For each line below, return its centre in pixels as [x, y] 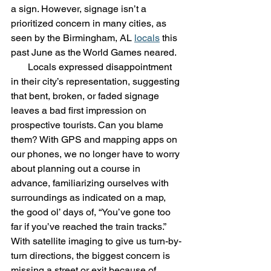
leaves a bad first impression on [80, 110]
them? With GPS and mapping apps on [95, 139]
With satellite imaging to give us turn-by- [96, 241]
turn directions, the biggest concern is [92, 255]
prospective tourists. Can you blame [88, 125]
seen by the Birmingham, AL [73, 38]
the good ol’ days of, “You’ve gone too [92, 212]
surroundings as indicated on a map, [90, 197]
